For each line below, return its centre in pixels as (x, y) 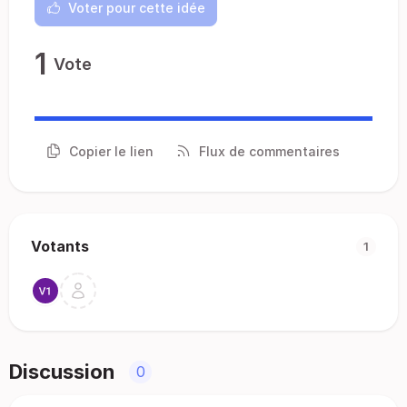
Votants (60, 246)
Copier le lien (111, 151)
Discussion (62, 372)
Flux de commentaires (269, 151)
